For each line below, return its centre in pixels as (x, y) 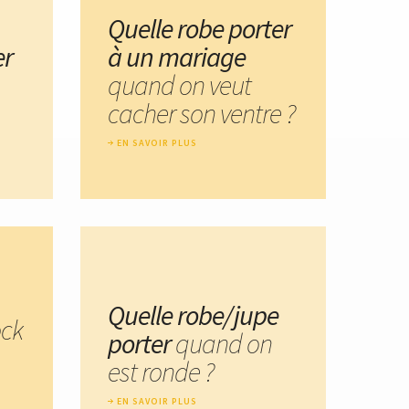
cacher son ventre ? (201, 113)
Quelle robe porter (199, 28)
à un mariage (177, 56)
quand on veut (179, 84)
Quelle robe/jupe (193, 315)
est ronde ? (161, 372)
